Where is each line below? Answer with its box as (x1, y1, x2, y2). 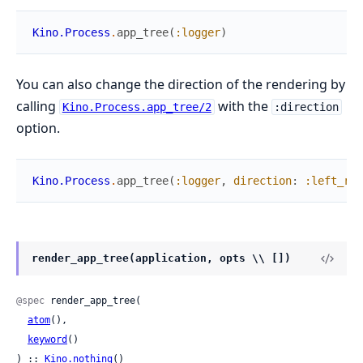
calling (16, 97, 59, 116)
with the (214, 97, 271, 116)
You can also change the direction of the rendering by (16, 75, 345, 94)
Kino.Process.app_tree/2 (62, 100, 211, 114)
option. (16, 119, 60, 138)
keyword (28, 334, 67, 346)
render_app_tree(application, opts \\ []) (32, 252, 291, 265)
